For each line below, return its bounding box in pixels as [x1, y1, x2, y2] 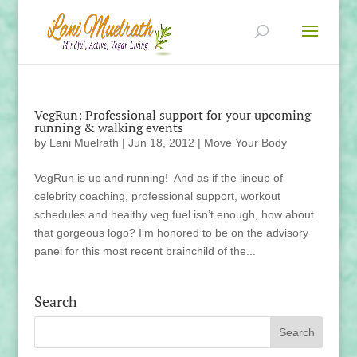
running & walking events [33, 119, 183, 136]
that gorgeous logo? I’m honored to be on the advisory [33, 226, 308, 239]
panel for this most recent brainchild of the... [33, 245, 256, 257]
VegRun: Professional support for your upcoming [33, 106, 311, 124]
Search [33, 292, 77, 311]
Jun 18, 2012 [127, 136, 194, 149]
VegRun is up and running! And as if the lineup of [33, 171, 283, 184]
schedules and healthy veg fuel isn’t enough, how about [33, 208, 314, 221]
